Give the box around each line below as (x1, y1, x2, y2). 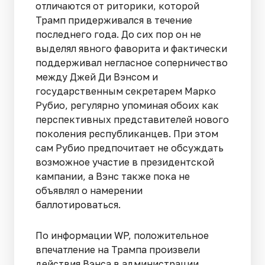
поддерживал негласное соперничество (35, 56, 228, 69)
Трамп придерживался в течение (35, 14, 192, 26)
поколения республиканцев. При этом (35, 127, 218, 140)
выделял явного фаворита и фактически (35, 42, 227, 54)
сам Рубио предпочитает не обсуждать (35, 141, 224, 154)
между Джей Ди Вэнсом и (35, 70, 158, 83)
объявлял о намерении (35, 184, 143, 196)
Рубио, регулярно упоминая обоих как (35, 99, 219, 111)
